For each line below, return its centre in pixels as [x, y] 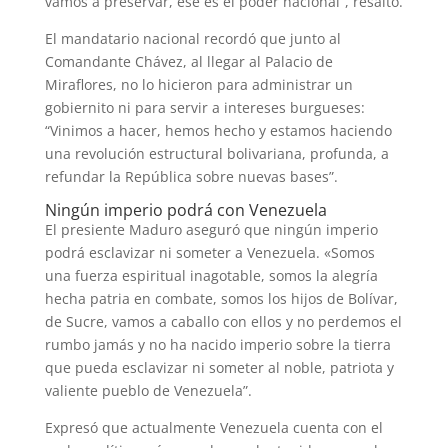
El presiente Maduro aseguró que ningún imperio [211, 230]
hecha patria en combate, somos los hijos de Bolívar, [221, 299]
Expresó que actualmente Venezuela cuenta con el [213, 428]
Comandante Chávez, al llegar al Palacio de [188, 62]
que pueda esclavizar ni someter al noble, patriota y [219, 368]
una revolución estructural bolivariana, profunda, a [216, 154]
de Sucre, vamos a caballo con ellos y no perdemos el [223, 322]
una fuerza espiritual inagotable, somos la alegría [211, 276]
